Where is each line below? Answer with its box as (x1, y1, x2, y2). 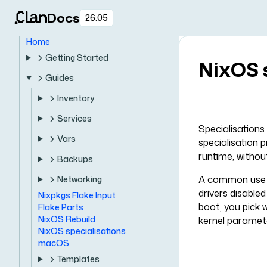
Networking (57, 173, 102, 185)
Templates (57, 253, 100, 265)
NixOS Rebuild (38, 213, 95, 225)
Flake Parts (38, 201, 83, 213)
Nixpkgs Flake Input (38, 190, 116, 201)
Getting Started (45, 52, 108, 63)
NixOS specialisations (38, 225, 126, 237)
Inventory (57, 92, 95, 104)
